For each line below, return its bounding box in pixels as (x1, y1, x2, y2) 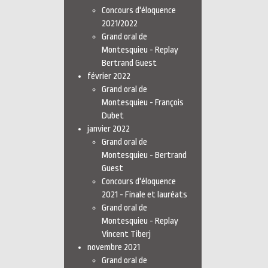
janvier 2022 (87, 124, 130, 134)
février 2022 (87, 71, 130, 81)
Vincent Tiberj (102, 229, 151, 239)
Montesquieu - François (102, 98, 184, 108)
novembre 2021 (87, 242, 140, 252)
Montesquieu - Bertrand (102, 150, 187, 160)
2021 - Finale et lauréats (102, 190, 187, 200)
